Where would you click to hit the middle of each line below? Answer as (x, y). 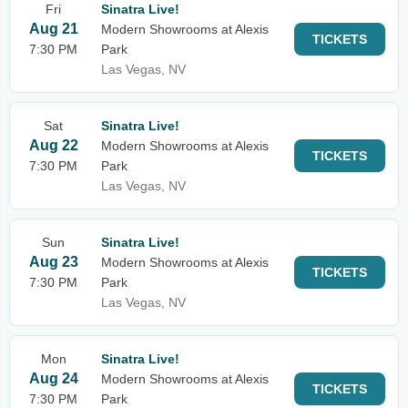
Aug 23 (53, 262)
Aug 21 (53, 29)
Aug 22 (53, 145)
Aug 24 (53, 378)
